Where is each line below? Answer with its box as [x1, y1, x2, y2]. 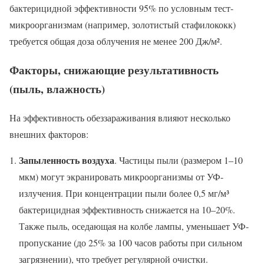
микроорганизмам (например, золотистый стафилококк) [9, 18, 236, 31]
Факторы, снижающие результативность [9, 62, 219, 78]
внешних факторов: [9, 127, 88, 140]
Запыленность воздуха [19, 153, 114, 167]
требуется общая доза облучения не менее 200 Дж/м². [9, 35, 222, 48]
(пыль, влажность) [9, 81, 105, 97]
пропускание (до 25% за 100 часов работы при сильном [19, 236, 242, 249]
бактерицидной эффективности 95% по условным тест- [9, 2, 233, 15]
